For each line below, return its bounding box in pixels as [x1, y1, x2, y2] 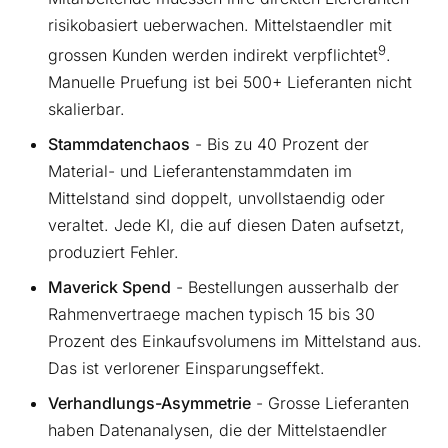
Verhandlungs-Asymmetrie [48, 392, 251, 413]
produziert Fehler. [48, 241, 179, 262]
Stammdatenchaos [48, 133, 190, 154]
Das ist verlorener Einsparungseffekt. [48, 357, 325, 378]
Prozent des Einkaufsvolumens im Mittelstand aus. [48, 330, 422, 351]
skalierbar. [48, 98, 125, 119]
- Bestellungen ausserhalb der [171, 276, 399, 297]
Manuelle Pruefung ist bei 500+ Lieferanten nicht [48, 71, 412, 92]
